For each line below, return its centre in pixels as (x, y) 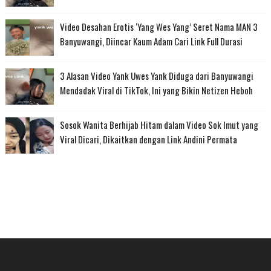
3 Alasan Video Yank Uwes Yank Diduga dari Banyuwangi (156, 75)
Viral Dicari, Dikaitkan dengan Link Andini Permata (148, 139)
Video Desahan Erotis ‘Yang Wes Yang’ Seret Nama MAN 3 (158, 26)
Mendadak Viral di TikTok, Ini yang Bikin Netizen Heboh (156, 90)
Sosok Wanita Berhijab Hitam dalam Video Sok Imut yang (159, 124)
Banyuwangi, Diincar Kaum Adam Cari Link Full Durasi (151, 41)
